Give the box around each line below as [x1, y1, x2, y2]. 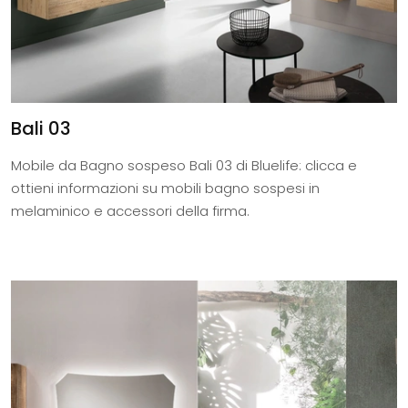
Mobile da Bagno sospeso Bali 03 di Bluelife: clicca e [11, 156, 357, 176]
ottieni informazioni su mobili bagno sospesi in [11, 178, 320, 199]
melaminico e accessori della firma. [11, 201, 250, 221]
